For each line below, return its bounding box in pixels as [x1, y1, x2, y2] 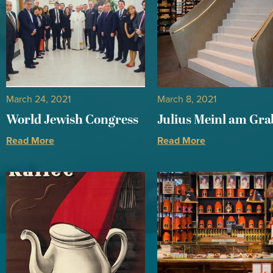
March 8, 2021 [157, 93, 217, 105]
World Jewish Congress [6, 110, 138, 130]
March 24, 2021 [6, 93, 71, 105]
